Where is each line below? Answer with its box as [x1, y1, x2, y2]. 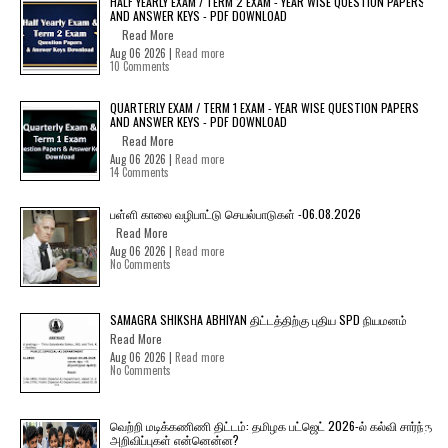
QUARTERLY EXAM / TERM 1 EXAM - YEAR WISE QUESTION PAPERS [110, 98, 419, 116]
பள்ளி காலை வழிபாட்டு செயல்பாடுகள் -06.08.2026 [110, 204, 361, 222]
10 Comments [110, 57, 170, 74]
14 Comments [110, 163, 169, 180]
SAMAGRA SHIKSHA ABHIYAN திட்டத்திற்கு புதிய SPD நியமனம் [110, 310, 407, 328]
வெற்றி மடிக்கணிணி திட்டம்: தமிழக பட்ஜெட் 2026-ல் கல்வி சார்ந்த [110, 416, 432, 434]
